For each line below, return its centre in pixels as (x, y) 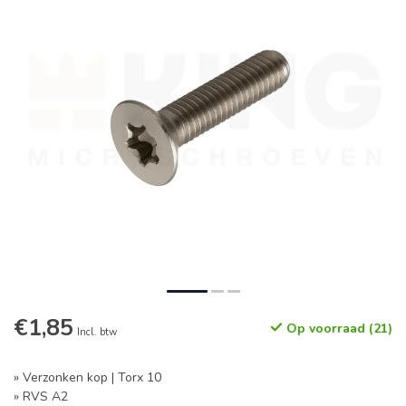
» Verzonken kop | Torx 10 (87, 377)
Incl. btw (97, 332)
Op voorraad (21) (338, 329)
